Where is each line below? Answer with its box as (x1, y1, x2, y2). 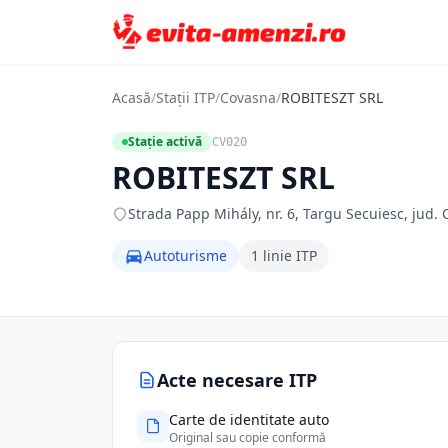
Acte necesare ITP (157, 368, 317, 392)
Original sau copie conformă (169, 429, 326, 446)
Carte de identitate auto (169, 410, 329, 429)
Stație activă (128, 133, 202, 150)
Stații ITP (156, 88, 215, 107)
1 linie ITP (251, 246, 317, 265)
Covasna (220, 88, 276, 107)
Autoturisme (144, 246, 227, 265)
